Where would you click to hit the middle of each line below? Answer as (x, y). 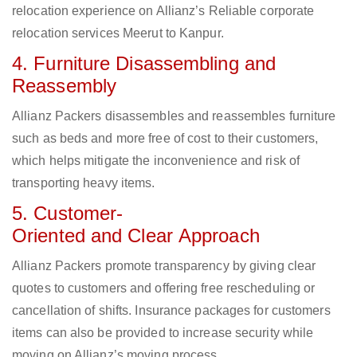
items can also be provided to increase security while (163, 333)
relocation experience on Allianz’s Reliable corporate (163, 11)
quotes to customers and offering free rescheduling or (164, 288)
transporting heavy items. (84, 183)
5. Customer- (68, 214)
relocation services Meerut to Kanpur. (118, 33)
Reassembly (64, 86)
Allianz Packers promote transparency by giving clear (164, 266)
